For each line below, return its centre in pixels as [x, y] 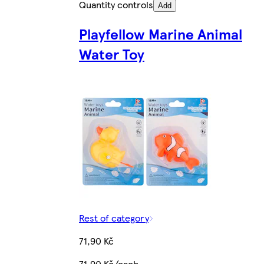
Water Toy [112, 53]
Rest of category [114, 217]
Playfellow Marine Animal [161, 33]
